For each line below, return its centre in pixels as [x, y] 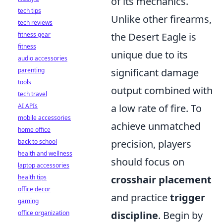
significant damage [155, 73]
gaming [28, 201]
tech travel [32, 94]
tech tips [29, 11]
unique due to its [149, 55]
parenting [31, 70]
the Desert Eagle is [154, 37]
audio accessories [43, 58]
